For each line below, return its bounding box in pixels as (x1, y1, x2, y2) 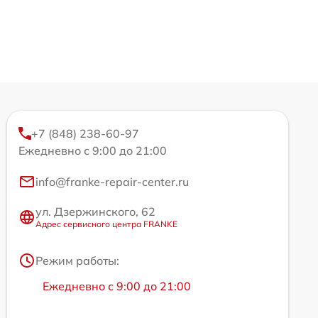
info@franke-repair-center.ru (35, 175, 189, 190)
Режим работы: (35, 253, 119, 268)
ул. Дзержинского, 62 (35, 204, 155, 219)
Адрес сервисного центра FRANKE (35, 219, 177, 230)
